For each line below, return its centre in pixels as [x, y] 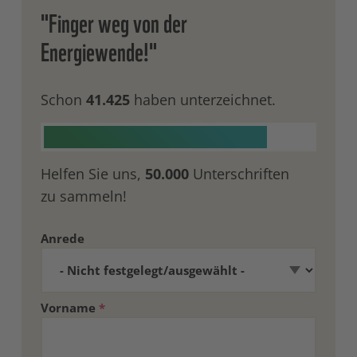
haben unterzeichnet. [202, 100]
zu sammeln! [83, 196]
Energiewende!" [98, 51]
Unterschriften [239, 174]
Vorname [69, 307]
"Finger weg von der [114, 23]
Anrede [62, 239]
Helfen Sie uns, [92, 174]
